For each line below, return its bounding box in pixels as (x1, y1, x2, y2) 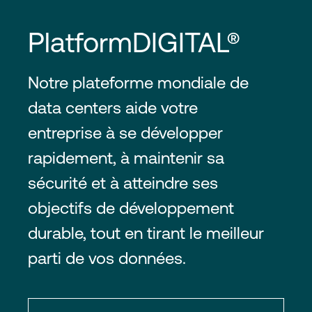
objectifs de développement (28, 198, 234, 217)
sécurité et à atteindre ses (28, 173, 218, 192)
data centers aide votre (28, 98, 198, 117)
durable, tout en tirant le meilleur (28, 224, 264, 242)
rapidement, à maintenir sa (28, 148, 224, 167)
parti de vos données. (28, 249, 190, 267)
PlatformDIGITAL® (28, 26, 247, 58)
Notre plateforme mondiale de (28, 73, 249, 92)
